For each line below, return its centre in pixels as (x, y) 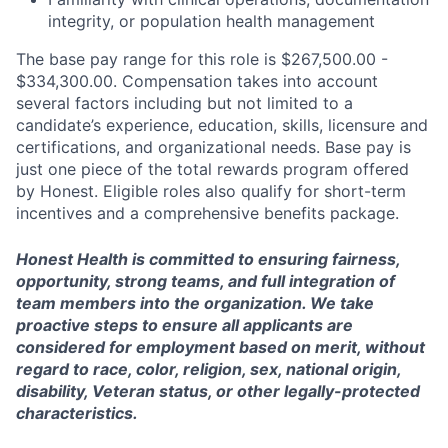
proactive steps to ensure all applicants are (184, 325)
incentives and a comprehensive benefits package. (207, 213)
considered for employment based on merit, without (220, 347)
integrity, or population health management (211, 21)
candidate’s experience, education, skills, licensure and (222, 125)
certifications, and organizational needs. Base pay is (213, 147)
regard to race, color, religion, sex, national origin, (208, 369)
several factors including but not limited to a (184, 103)
